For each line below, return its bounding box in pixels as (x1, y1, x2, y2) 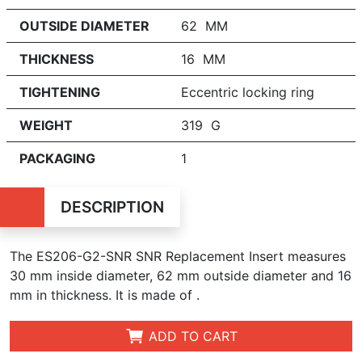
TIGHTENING (19, 83, 100, 100)
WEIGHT (19, 116, 73, 133)
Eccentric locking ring (181, 83, 314, 100)
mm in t (10, 286, 56, 303)
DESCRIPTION (60, 196, 164, 217)
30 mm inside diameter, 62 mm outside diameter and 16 (10, 267, 351, 284)
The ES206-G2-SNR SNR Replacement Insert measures (10, 247, 346, 264)
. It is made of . (108, 286, 200, 303)
